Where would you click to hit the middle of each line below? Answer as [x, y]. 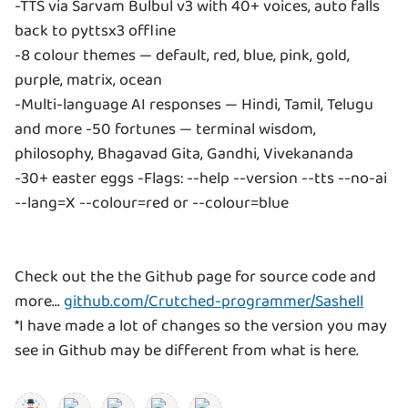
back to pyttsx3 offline [95, 31]
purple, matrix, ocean [88, 81]
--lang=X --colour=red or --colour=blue [152, 204]
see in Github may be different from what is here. [187, 351]
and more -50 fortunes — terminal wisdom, [165, 130]
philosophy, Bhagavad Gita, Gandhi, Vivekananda [184, 154]
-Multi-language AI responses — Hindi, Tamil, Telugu [194, 105]
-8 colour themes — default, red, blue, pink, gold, [182, 56]
